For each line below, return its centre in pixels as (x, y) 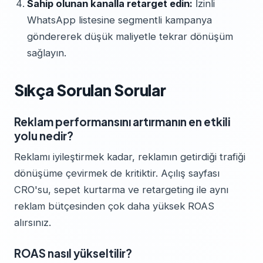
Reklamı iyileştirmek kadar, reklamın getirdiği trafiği (130, 157)
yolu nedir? (44, 136)
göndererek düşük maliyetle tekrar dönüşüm (130, 36)
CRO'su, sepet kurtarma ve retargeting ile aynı (121, 190)
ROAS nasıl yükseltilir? (73, 253)
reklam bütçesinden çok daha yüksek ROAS (114, 206)
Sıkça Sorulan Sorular (90, 90)
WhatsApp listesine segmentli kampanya (119, 20)
